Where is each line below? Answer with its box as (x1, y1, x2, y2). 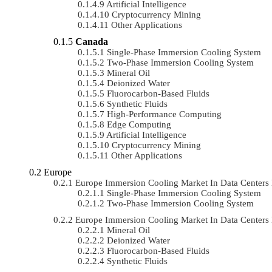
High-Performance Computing (107, 109, 222, 119)
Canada (75, 36, 108, 47)
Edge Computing (107, 119, 171, 129)
